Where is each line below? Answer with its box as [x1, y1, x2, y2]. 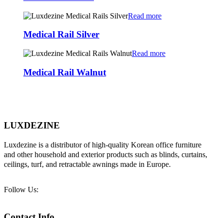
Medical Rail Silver [23, 29, 99, 40]
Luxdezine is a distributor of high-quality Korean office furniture [4, 140, 201, 149]
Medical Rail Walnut [23, 67, 106, 77]
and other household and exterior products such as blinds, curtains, [4, 150, 207, 159]
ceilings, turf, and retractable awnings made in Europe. [4, 160, 171, 168]
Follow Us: [4, 185, 38, 194]
